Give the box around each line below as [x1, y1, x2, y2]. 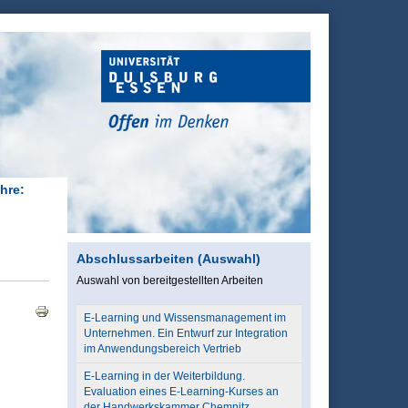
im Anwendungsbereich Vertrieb [83, 342, 241, 355]
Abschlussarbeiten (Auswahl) [76, 251, 260, 266]
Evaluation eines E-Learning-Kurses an [83, 385, 279, 398]
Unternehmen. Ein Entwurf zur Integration [83, 327, 288, 340]
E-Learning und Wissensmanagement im [83, 311, 286, 324]
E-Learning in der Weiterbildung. [83, 370, 245, 382]
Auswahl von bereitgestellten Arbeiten [76, 274, 263, 287]
